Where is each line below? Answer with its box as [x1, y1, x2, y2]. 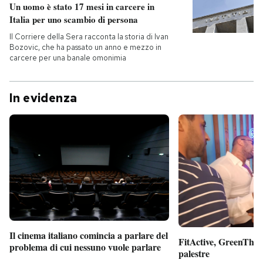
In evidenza [9, 90, 77, 106]
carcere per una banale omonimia [9, 53, 126, 63]
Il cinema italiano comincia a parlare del [9, 228, 168, 242]
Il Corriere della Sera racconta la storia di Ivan [9, 32, 168, 42]
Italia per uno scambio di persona [9, 13, 138, 26]
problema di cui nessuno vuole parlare [9, 240, 161, 254]
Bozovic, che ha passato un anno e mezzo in [9, 42, 161, 52]
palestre [178, 246, 210, 260]
